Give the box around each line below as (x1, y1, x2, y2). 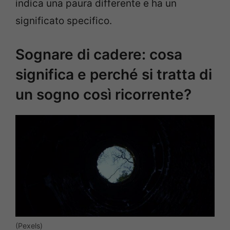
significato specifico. (15, 15, 112, 27)
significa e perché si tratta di (15, 65, 212, 83)
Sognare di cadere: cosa (15, 45, 182, 63)
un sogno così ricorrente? (15, 85, 191, 103)
